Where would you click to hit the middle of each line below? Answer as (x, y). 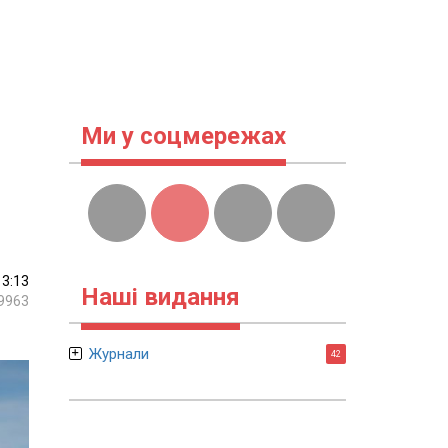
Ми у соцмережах (183, 136)
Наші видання (160, 297)
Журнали (118, 354)
